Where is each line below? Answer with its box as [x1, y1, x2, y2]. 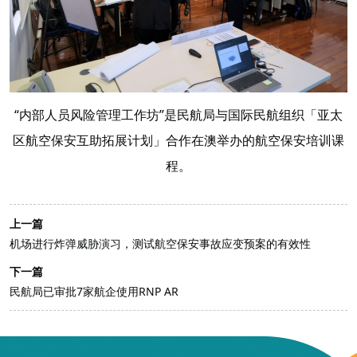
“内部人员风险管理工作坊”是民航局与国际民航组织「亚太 [14, 106, 343, 124]
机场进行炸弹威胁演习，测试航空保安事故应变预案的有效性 [10, 236, 311, 252]
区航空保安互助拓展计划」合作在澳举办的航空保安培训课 [13, 131, 344, 150]
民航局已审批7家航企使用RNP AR [10, 284, 178, 300]
